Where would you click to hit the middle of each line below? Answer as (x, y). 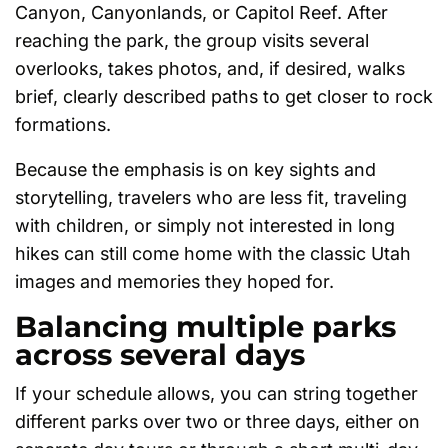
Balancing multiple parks (205, 326)
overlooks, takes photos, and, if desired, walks (210, 69)
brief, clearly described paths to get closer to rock (224, 97)
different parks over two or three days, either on (217, 421)
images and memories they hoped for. (174, 281)
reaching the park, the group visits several (192, 41)
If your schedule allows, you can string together (216, 393)
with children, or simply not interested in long (205, 225)
